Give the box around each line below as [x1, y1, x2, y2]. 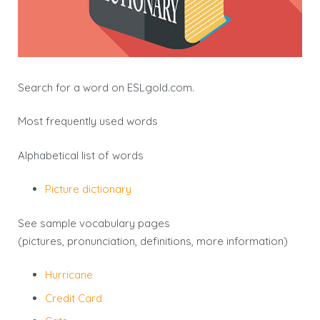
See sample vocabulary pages [18, 216, 170, 230]
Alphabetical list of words [18, 148, 144, 162]
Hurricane [44, 268, 93, 282]
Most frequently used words [18, 114, 158, 129]
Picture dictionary [44, 182, 131, 196]
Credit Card [44, 291, 102, 305]
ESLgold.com [127, 80, 192, 94]
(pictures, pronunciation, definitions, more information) [18, 234, 288, 248]
